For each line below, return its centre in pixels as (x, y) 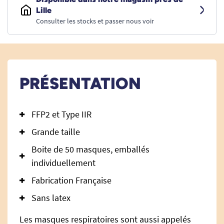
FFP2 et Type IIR (61, 114)
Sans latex (51, 198)
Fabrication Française (71, 180)
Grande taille (56, 132)
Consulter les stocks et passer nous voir (95, 21)
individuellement (63, 163)
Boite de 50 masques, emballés (90, 149)
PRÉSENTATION (80, 83)
